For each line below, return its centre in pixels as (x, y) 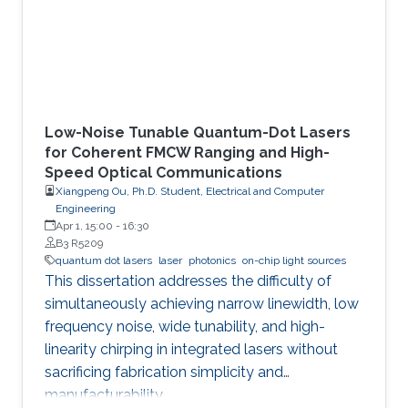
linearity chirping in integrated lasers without (191, 349)
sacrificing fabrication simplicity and (164, 372)
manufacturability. (105, 394)
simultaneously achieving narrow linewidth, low (202, 303)
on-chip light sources (294, 260)
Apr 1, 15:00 (84, 225)
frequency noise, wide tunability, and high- (185, 326)
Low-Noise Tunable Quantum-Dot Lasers (198, 132)
